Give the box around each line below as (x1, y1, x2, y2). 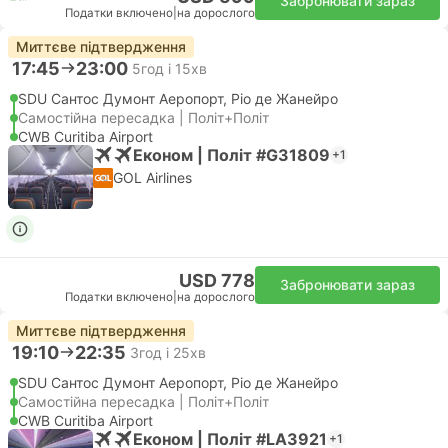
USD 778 (179, 270, 255, 291)
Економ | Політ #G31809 (133, 144, 330, 165)
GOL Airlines (113, 169, 192, 186)
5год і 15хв (132, 59, 207, 77)
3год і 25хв (130, 343, 206, 361)
